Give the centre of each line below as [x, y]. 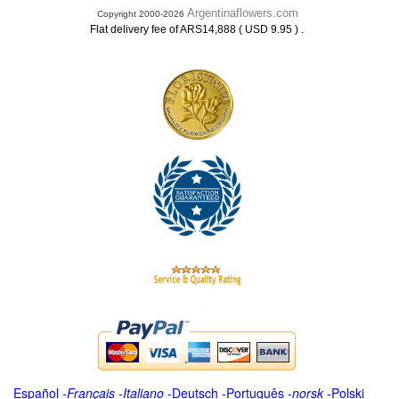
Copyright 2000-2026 [142, 14]
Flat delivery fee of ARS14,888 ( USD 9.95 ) [195, 29]
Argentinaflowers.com [242, 13]
